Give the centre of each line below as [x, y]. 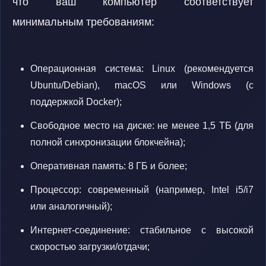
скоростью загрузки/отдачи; [90, 247]
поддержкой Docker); [76, 102]
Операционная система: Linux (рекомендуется [142, 69]
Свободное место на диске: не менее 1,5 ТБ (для [142, 126]
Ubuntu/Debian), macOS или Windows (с [142, 85]
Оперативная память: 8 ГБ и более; [109, 166]
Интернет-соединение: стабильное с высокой [142, 230]
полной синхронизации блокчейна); [108, 142]
